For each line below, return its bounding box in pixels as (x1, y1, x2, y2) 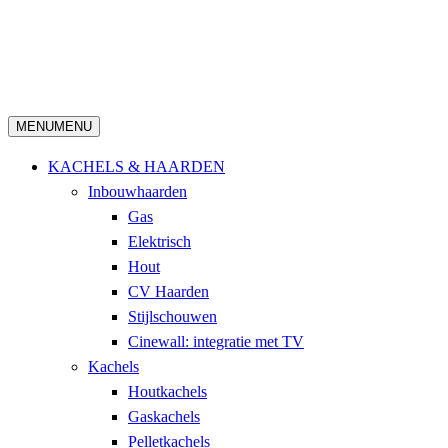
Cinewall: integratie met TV (128, 333, 304, 351)
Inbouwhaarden (88, 183, 187, 201)
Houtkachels (128, 383, 207, 401)
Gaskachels (128, 408, 200, 426)
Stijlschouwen (128, 308, 217, 326)
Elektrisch (128, 233, 191, 251)
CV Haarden (128, 283, 209, 301)
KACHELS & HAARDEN (48, 158, 225, 176)
